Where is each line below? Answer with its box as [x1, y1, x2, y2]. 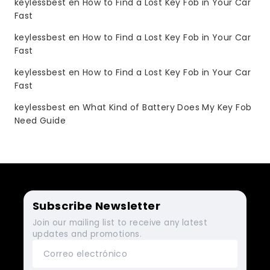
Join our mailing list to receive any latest [33, 216, 208, 228]
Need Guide [14, 114, 66, 127]
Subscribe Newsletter [33, 198, 160, 213]
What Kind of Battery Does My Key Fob [83, 101, 252, 113]
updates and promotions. [33, 228, 142, 240]
